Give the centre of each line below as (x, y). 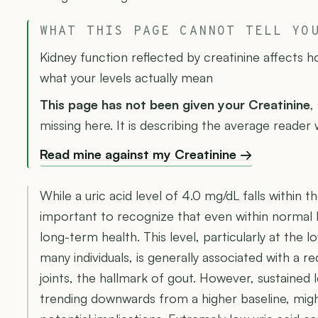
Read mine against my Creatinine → (146, 154)
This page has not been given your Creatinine (175, 105)
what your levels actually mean (126, 78)
